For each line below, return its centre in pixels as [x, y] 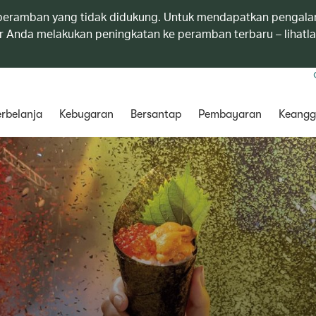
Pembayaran [230, 114]
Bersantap [156, 114]
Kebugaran [86, 114]
